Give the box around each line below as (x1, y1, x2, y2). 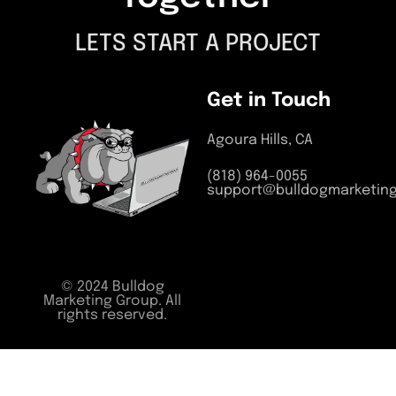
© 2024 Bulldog (60, 279, 164, 294)
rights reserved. (57, 308, 167, 323)
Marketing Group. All (43, 293, 181, 308)
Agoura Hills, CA (207, 133, 313, 148)
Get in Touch (207, 91, 331, 110)
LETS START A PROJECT (75, 32, 321, 56)
